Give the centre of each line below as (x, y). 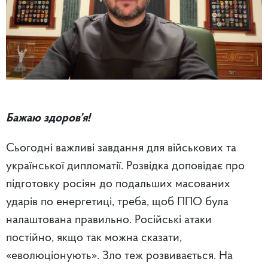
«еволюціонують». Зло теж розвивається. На (119, 256)
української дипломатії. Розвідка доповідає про (125, 166)
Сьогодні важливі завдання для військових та (121, 148)
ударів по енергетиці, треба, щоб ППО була (117, 202)
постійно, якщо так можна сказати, (94, 238)
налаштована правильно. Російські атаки (109, 220)
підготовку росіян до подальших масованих (118, 184)
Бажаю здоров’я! (48, 118)
